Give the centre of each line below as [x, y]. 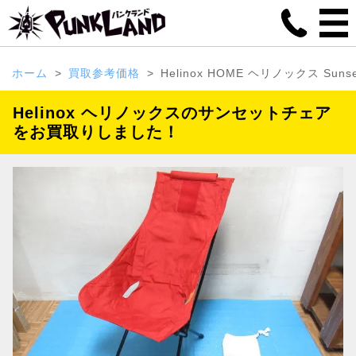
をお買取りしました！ [96, 132]
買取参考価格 [104, 73]
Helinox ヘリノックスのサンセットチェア [172, 113]
